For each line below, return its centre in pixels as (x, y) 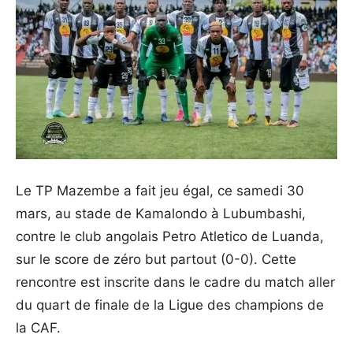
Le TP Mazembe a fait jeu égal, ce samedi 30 (160, 191)
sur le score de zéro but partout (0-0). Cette (156, 259)
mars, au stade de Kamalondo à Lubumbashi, (161, 214)
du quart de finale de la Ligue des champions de (170, 305)
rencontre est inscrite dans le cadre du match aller (175, 282)
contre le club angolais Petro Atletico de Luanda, (170, 236)
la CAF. (38, 328)
